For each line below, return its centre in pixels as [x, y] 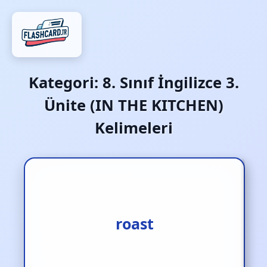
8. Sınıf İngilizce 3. [170, 83]
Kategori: [65, 83]
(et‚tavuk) [134, 235]
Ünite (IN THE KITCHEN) [133, 105]
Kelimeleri [133, 128]
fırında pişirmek [134, 212]
